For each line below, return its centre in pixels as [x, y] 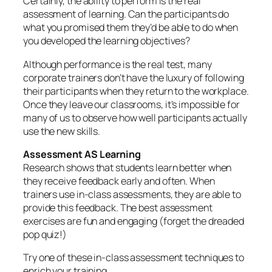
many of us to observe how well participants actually [135, 117]
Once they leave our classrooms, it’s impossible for [131, 104]
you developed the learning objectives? [107, 41]
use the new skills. [62, 131]
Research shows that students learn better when [127, 167]
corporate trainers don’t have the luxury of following [134, 77]
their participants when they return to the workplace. [136, 91]
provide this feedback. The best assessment [118, 207]
